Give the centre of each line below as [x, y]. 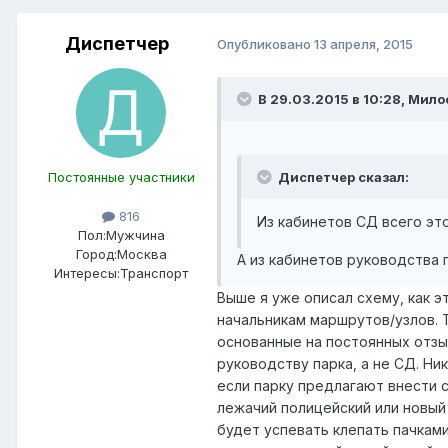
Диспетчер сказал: [343, 176]
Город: [96, 253]
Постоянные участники [121, 176]
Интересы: [87, 272]
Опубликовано [265, 44]
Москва [141, 253]
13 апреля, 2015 [363, 44]
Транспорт [154, 272]
